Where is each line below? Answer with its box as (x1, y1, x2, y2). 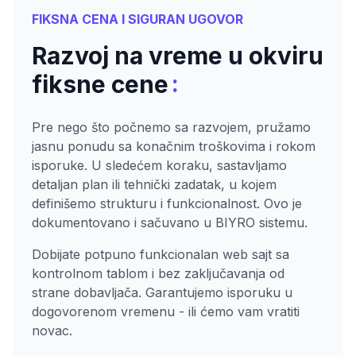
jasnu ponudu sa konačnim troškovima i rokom (32, 138, 315, 155)
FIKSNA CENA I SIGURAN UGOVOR (32, 11, 243, 28)
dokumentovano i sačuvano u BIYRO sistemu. (32, 215, 308, 231)
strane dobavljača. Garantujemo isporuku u (32, 284, 292, 301)
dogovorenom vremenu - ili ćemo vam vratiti (32, 304, 300, 320)
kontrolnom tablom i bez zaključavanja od (32, 265, 284, 282)
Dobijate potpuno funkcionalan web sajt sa (32, 246, 289, 263)
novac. (32, 323, 72, 339)
